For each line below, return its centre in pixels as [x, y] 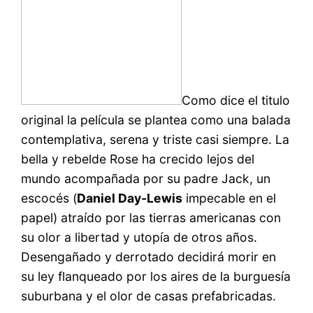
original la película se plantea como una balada [156, 119]
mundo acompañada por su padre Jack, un [146, 178]
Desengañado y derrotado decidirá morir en [149, 256]
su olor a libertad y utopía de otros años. [139, 237]
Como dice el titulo [236, 100]
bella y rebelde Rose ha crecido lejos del [138, 159]
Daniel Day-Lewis [130, 198]
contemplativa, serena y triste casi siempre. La [155, 139]
